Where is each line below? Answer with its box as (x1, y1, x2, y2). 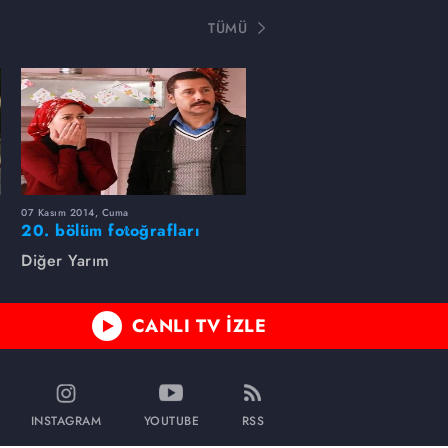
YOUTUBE (143, 412, 199, 431)
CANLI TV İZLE (131, 312, 266, 339)
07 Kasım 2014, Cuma (21, 204, 129, 220)
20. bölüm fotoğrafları (21, 218, 199, 242)
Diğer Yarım (21, 248, 110, 272)
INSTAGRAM (30, 412, 101, 431)
